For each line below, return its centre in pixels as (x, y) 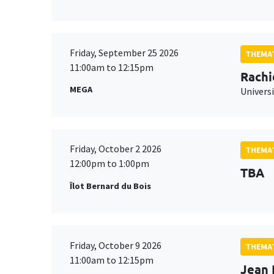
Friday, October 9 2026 (116, 246)
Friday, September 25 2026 (124, 52)
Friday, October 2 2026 (116, 149)
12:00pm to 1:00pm (109, 164)
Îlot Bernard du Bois (110, 186)
